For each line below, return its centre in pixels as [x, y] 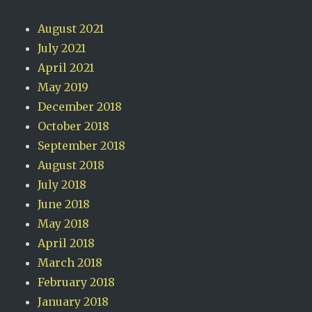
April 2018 [67, 243]
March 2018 [70, 263]
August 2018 [71, 165]
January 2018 [73, 302]
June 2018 [64, 204]
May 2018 [64, 224]
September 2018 [82, 146]
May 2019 [63, 87]
